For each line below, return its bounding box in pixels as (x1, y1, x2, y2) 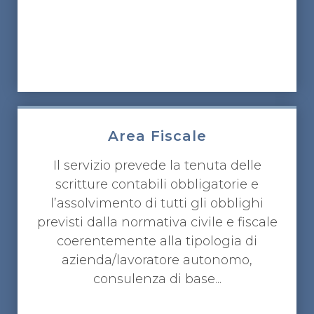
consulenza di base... (93, 271, 221, 287)
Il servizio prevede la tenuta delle (53, 158, 261, 174)
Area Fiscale (107, 128, 207, 145)
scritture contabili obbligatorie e (55, 177, 259, 193)
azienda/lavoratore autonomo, (62, 252, 252, 268)
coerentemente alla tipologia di (57, 233, 257, 250)
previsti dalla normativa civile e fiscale (36, 214, 278, 231)
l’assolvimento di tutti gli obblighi (50, 196, 264, 212)
